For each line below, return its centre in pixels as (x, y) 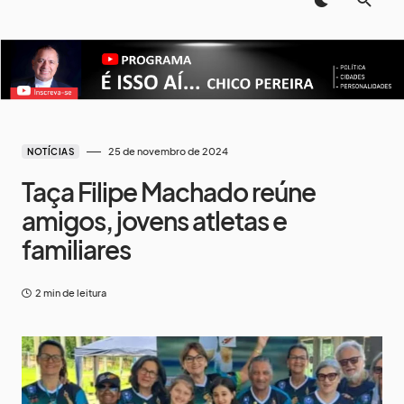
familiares (76, 250)
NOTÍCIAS (50, 152)
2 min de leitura (71, 293)
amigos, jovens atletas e (154, 221)
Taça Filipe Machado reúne (169, 192)
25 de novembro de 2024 (168, 151)
